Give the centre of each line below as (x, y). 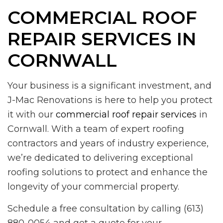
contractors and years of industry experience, (108, 143)
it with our (32, 114)
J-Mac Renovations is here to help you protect (110, 100)
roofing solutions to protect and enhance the (108, 172)
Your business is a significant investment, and (110, 85)
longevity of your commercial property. (93, 186)
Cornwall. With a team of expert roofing (96, 129)
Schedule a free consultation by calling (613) (106, 208)
